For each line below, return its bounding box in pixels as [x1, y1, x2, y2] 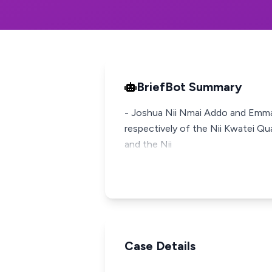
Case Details [124, 239, 195, 253]
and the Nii [124, 138, 172, 150]
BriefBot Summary [137, 80, 242, 94]
